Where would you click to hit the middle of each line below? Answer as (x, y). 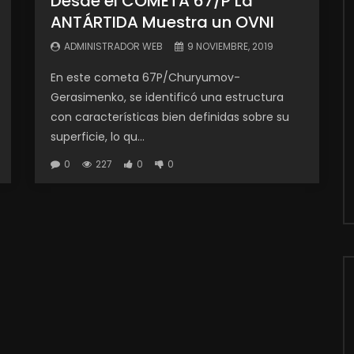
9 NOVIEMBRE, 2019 (230, 46)
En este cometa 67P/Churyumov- (145, 77)
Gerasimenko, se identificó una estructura (167, 97)
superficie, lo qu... (98, 136)
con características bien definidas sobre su (170, 117)
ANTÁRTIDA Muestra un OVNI (162, 22)
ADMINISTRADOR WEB (113, 46)
